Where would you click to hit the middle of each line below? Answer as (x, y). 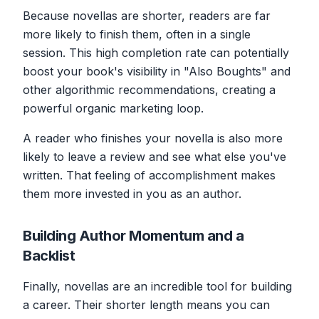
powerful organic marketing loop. (113, 108)
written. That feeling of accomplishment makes (149, 175)
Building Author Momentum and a (133, 235)
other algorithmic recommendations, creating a (149, 89)
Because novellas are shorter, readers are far (147, 15)
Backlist (49, 255)
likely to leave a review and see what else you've (155, 156)
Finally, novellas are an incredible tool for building (157, 286)
